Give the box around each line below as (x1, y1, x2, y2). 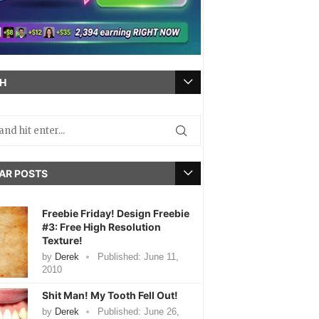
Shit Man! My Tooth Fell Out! (41, 288, 178, 301)
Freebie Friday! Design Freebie (41, 206, 189, 219)
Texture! (41, 234, 83, 246)
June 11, (140, 251, 179, 262)
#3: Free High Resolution (41, 220, 161, 233)
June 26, (140, 305, 179, 317)
